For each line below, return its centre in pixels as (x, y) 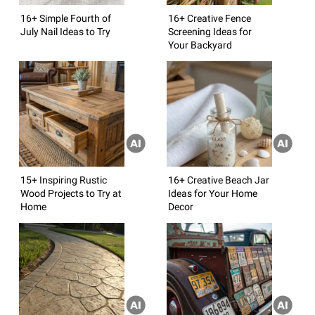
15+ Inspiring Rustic (64, 180)
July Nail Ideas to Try (65, 31)
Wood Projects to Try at (71, 193)
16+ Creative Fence (209, 18)
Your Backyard (200, 45)
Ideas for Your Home (212, 193)
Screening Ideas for (210, 31)
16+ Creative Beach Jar (218, 180)
